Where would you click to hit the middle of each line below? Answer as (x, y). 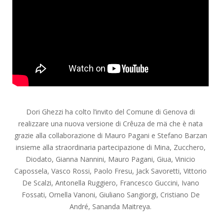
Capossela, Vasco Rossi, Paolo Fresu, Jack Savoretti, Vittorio (110, 171)
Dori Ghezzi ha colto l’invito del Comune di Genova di (110, 112)
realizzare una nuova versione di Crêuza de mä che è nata (110, 124)
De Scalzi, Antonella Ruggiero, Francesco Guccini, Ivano (110, 183)
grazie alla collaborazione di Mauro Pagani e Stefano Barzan (110, 136)
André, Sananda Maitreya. (110, 207)
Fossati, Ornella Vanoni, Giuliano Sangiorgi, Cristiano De (110, 195)
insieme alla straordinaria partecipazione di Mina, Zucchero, (110, 147)
